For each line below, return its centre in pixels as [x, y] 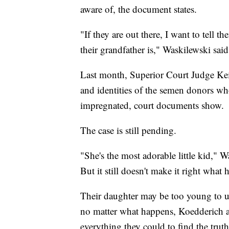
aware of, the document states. [139, 9]
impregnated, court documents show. [152, 105]
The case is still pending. [128, 130]
